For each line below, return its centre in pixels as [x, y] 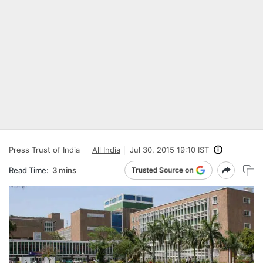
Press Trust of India [44, 150]
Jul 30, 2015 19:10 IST [169, 150]
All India [106, 150]
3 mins [64, 170]
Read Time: [29, 170]
